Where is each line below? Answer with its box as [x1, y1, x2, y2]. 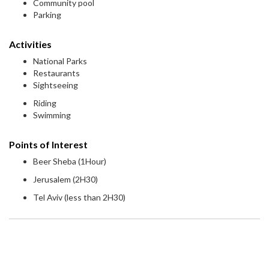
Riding [33, 98, 56, 109]
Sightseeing [33, 80, 78, 91]
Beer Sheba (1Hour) [33, 156, 106, 167]
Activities [9, 38, 52, 50]
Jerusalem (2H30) [33, 174, 98, 185]
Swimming [33, 110, 71, 121]
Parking [33, 10, 61, 20]
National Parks [33, 56, 87, 67]
